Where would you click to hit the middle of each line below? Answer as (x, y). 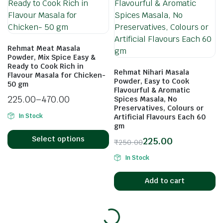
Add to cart (165, 181)
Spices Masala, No (146, 99)
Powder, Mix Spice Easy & (52, 57)
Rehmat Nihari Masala (152, 72)
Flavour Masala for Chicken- (56, 75)
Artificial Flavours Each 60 (160, 117)
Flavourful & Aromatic (152, 90)
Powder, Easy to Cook (152, 81)
